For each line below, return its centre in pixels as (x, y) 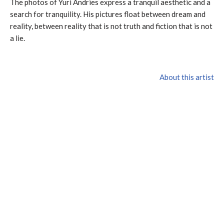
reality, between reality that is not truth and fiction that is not (111, 26)
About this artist (187, 77)
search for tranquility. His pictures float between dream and (108, 14)
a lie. (17, 38)
